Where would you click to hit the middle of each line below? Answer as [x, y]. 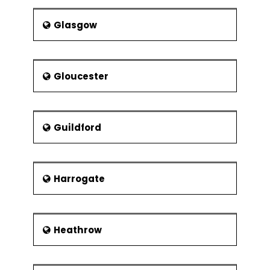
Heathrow [78, 230]
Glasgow [75, 25]
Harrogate [79, 179]
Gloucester [81, 76]
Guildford [77, 127]
